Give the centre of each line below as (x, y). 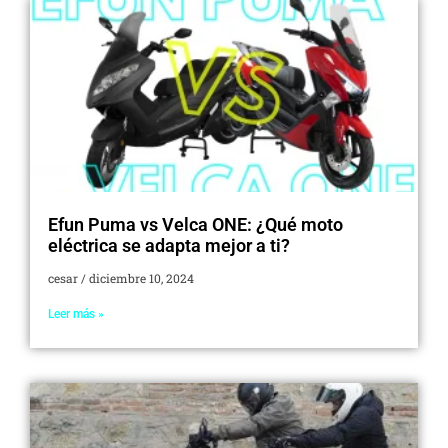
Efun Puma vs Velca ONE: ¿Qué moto (195, 224)
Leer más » (76, 313)
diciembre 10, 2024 (140, 277)
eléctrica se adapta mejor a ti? (169, 245)
